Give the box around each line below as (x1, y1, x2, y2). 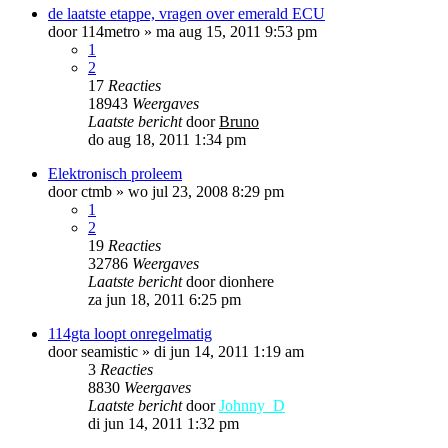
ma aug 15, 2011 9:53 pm (156, 22, 317, 40)
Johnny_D (219, 396, 285, 414)
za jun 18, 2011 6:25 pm (88, 290, 241, 308)
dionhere (219, 272, 274, 290)
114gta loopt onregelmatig (48, 324, 212, 342)
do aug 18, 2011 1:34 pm (88, 130, 246, 148)
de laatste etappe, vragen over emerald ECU (48, 4, 325, 22)
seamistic (81, 342, 138, 360)
